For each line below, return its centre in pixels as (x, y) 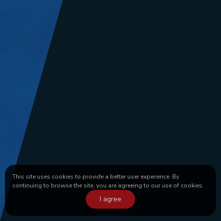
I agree (110, 199)
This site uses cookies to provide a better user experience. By (96, 177)
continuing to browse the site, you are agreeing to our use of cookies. (108, 185)
